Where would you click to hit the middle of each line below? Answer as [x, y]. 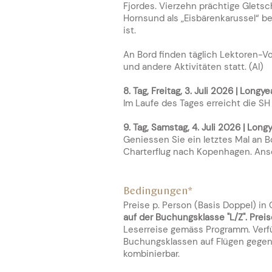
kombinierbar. [151, 254]
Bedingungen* [158, 192]
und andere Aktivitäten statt [184, 67]
